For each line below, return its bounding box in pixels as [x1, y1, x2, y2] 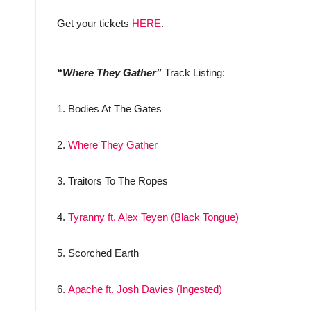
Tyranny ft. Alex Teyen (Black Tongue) [68, 211, 239, 224]
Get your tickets [57, 17, 132, 30]
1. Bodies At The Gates [57, 103, 162, 115]
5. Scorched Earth [57, 247, 139, 260]
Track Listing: [162, 67, 225, 79]
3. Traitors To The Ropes [57, 175, 168, 187]
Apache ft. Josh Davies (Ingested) [68, 283, 222, 296]
